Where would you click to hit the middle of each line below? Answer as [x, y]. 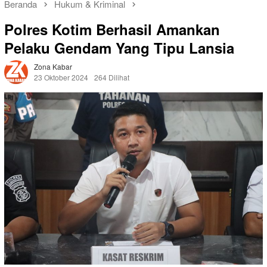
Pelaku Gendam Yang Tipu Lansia [119, 47]
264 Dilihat [112, 77]
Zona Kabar [53, 66]
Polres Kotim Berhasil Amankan [112, 29]
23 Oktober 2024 [61, 77]
